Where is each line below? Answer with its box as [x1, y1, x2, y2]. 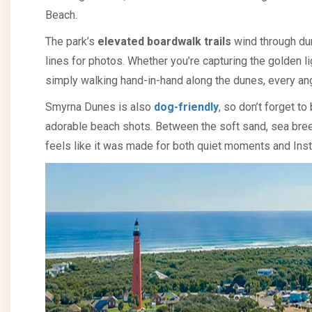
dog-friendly [154, 100, 219, 114]
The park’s [45, 34, 97, 48]
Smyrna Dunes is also [45, 100, 154, 114]
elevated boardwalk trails [97, 34, 231, 48]
